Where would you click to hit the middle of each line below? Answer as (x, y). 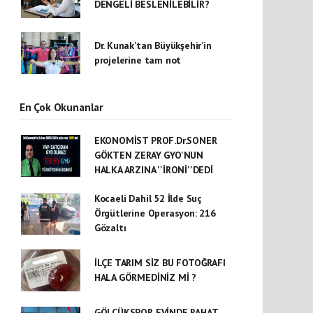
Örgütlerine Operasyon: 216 (155, 213)
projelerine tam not (138, 60)
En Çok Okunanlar (61, 107)
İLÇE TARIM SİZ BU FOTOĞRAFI (160, 263)
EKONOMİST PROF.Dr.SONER (155, 140)
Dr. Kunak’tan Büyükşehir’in (153, 45)
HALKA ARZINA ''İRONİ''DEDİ (153, 170)
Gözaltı (110, 228)
